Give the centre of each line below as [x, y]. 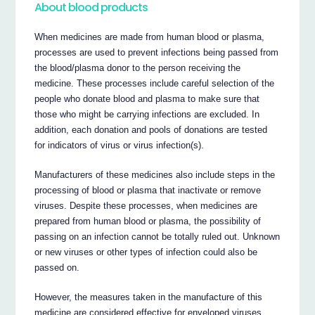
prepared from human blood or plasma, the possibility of [148, 221]
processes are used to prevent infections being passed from [157, 52]
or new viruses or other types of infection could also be [146, 252]
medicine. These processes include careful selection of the [155, 83]
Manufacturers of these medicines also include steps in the [155, 174]
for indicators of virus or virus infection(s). [120, 145]
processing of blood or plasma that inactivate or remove [148, 190]
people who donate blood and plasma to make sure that [147, 98]
